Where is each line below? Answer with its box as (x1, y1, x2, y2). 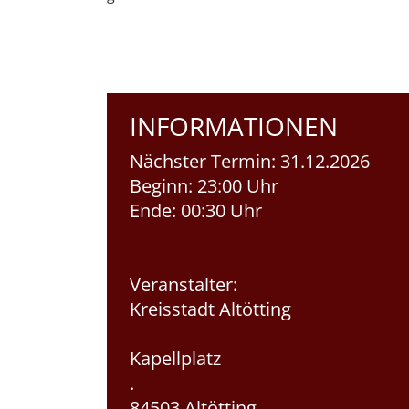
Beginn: (130, 173, 193, 198)
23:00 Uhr (193, 173, 278, 198)
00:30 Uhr (176, 198, 262, 223)
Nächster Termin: (130, 149, 276, 173)
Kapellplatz (130, 346, 221, 371)
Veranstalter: (130, 272, 237, 297)
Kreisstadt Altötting (130, 297, 291, 321)
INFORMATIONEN (130, 109, 338, 143)
